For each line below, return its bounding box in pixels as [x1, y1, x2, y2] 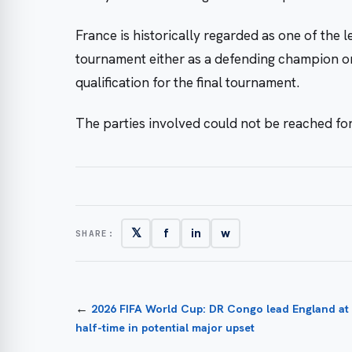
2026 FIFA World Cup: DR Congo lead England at [91, 302, 349, 317]
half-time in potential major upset [75, 321, 255, 335]
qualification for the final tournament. [75, 73, 299, 91]
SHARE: [75, 228, 115, 240]
